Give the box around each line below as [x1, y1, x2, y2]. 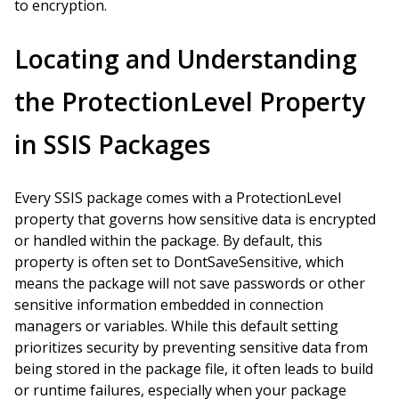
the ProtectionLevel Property [14, 85, 365, 118]
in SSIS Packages [14, 127, 210, 161]
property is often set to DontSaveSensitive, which [14, 252, 344, 272]
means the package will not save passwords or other [14, 273, 365, 293]
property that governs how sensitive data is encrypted [14, 209, 376, 229]
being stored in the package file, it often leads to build [14, 359, 373, 379]
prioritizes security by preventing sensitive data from [14, 338, 368, 357]
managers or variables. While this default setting [14, 316, 338, 336]
